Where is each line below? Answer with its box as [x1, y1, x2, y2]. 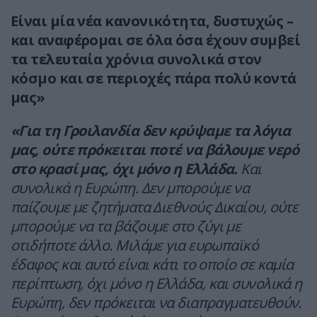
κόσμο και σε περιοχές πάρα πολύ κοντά [11, 69, 296, 88]
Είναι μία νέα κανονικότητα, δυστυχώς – [11, 11, 294, 31]
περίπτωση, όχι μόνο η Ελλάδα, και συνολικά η [11, 274, 302, 294]
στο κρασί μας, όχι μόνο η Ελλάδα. [11, 159, 238, 179]
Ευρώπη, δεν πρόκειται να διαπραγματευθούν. [11, 293, 301, 313]
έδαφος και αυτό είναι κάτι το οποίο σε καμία [11, 255, 294, 275]
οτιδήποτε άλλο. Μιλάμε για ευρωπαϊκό [11, 236, 259, 255]
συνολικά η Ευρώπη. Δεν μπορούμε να [11, 178, 250, 198]
